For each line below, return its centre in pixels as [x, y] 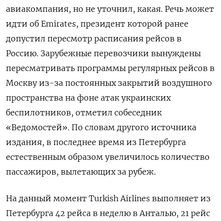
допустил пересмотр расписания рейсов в [94, 38]
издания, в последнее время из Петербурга [96, 142]
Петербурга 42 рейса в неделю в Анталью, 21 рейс [108, 213]
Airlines [135, 198]
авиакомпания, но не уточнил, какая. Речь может [110, 9]
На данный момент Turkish [62, 198]
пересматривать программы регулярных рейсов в [110, 68]
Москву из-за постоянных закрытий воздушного [109, 83]
